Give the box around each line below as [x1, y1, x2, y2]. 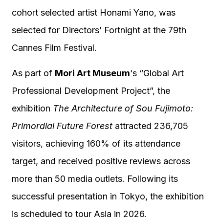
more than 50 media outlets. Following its [12, 174, 178, 184]
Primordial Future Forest [12, 121, 115, 131]
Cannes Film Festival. [12, 43, 97, 53]
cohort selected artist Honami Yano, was [12, 7, 175, 18]
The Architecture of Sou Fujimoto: [53, 103, 193, 113]
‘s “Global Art [130, 68, 184, 78]
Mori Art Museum [55, 68, 130, 78]
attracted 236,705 [115, 121, 188, 131]
